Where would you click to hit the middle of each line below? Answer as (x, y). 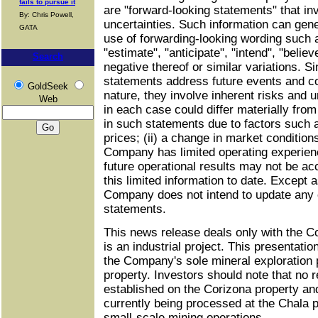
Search (48, 56)
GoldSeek (48, 86)
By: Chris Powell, (46, 15)
